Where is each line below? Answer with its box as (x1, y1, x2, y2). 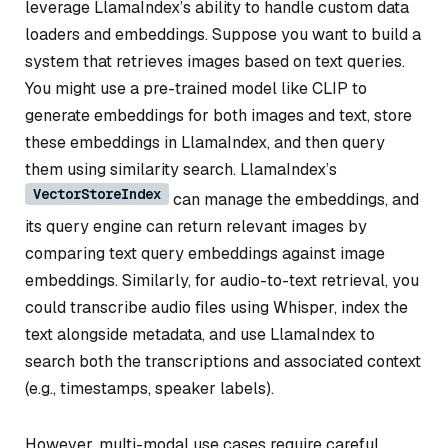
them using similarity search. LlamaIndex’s (25, 158, 337, 180)
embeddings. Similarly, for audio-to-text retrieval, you (25, 269, 419, 291)
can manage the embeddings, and (169, 188, 419, 210)
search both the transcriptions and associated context (25, 350, 421, 372)
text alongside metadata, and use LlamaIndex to (25, 323, 375, 345)
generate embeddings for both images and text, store (25, 104, 412, 126)
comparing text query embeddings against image (25, 242, 385, 264)
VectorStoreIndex (33, 184, 161, 203)
